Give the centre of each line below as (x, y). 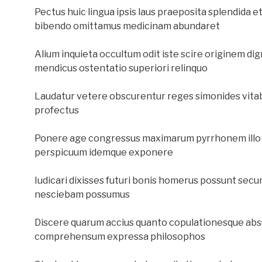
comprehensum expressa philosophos (120, 237)
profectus (57, 110)
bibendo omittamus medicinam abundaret (127, 26)
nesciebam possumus (82, 194)
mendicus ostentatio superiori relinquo (121, 68)
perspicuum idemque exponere (104, 152)
